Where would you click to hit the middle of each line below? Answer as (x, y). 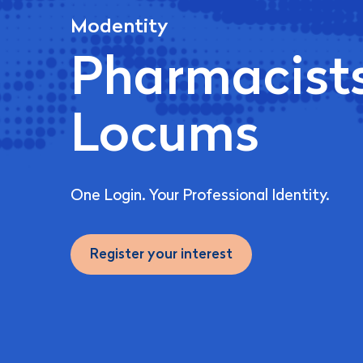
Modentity (120, 28)
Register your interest (161, 255)
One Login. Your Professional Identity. (202, 197)
